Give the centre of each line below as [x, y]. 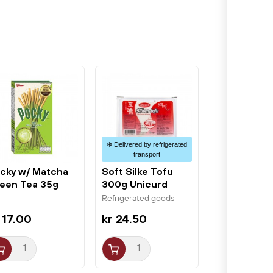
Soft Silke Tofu [137, 171]
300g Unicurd [134, 184]
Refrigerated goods [139, 199]
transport [147, 154]
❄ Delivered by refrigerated [147, 144]
